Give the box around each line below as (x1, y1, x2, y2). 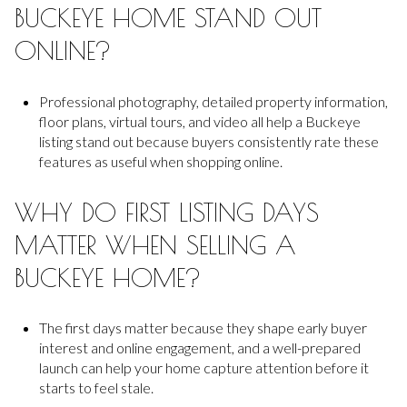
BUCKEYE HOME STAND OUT (15, 3, 322, 34)
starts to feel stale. (38, 379, 154, 397)
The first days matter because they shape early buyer (38, 319, 367, 337)
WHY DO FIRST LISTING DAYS (15, 196, 319, 227)
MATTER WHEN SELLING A (15, 229, 296, 260)
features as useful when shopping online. (38, 153, 283, 171)
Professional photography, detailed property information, (38, 93, 388, 111)
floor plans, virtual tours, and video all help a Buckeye (38, 113, 361, 131)
